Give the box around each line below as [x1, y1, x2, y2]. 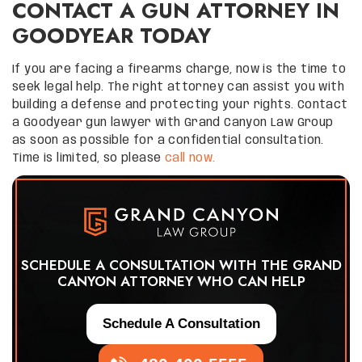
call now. [164, 152, 216, 164]
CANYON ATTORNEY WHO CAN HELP [57, 271, 305, 292]
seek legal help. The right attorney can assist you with [12, 81, 344, 93]
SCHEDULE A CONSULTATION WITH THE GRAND [20, 255, 342, 276]
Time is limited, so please [12, 152, 165, 164]
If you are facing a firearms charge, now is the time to [12, 63, 346, 75]
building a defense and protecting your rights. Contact [12, 99, 348, 111]
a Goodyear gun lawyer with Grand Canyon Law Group [12, 116, 334, 128]
